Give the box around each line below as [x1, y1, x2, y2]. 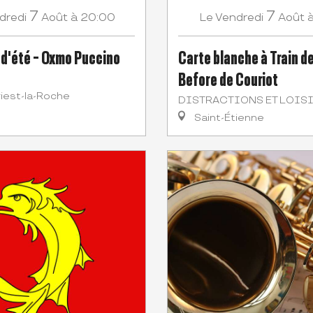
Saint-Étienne [192, 112, 264, 124]
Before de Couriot [178, 68, 278, 90]
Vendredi [215, 11, 263, 25]
